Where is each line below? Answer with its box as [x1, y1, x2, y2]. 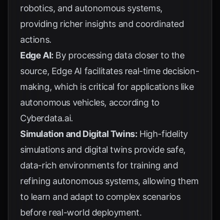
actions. [20, 34, 52, 45]
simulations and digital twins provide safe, [20, 144, 186, 155]
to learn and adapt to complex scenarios [20, 192, 181, 202]
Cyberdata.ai [20, 113, 71, 123]
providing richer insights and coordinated [20, 19, 184, 29]
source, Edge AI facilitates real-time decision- [20, 66, 199, 76]
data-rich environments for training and [20, 160, 178, 170]
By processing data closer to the [53, 50, 185, 60]
